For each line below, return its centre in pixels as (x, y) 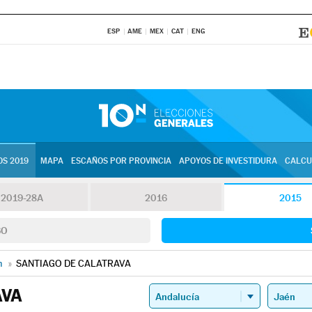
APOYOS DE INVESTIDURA (228, 161)
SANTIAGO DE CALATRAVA (73, 263)
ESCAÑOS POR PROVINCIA (121, 161)
